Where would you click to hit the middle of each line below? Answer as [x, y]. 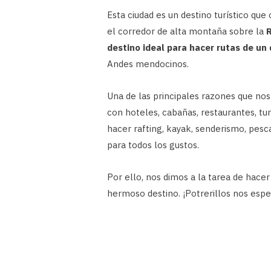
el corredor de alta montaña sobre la [185, 31]
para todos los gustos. [153, 145]
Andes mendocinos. [148, 64]
